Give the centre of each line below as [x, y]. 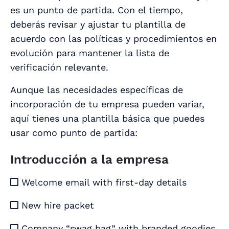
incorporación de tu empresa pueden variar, [107, 104]
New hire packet [56, 205]
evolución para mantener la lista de [90, 53]
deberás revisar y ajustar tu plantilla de [98, 25]
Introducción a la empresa [89, 160]
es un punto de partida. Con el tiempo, [97, 10]
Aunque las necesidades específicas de [97, 90]
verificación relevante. [61, 67]
